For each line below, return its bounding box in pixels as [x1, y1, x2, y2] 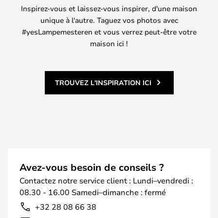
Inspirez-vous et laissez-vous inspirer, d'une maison [21, 3, 197, 13]
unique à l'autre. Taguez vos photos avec [40, 15, 178, 25]
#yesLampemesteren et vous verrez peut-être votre [21, 26, 197, 36]
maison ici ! [90, 38, 128, 48]
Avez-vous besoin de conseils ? [19, 160, 164, 174]
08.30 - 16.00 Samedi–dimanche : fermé [19, 186, 166, 197]
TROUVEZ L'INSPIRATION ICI [54, 77, 151, 87]
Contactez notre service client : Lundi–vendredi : [19, 175, 193, 185]
